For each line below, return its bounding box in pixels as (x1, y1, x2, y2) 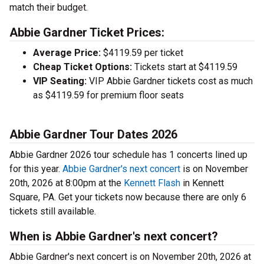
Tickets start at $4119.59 (132, 61, 237, 73)
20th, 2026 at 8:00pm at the (9, 177, 124, 189)
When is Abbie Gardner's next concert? (9, 229, 218, 244)
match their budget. (9, 2, 88, 14)
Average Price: (33, 47, 101, 59)
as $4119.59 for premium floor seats (33, 90, 184, 101)
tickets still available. (9, 206, 96, 217)
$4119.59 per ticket (101, 47, 183, 59)
